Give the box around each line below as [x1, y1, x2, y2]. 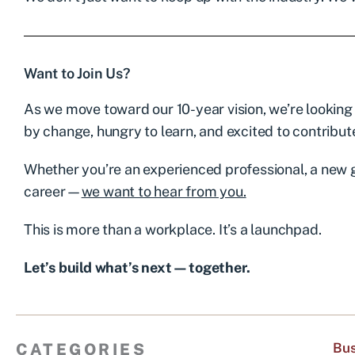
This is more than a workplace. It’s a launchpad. [24, 220, 322, 238]
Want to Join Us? [24, 64, 131, 82]
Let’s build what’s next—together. [24, 258, 250, 276]
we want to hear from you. [81, 182, 246, 200]
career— [24, 182, 82, 200]
